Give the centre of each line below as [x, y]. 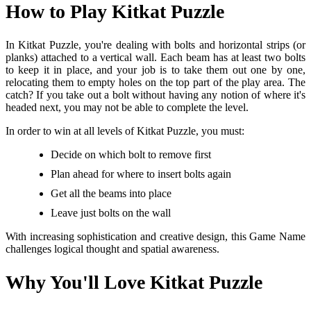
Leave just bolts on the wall [111, 213]
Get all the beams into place [111, 194]
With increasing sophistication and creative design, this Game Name [155, 237]
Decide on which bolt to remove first [131, 155]
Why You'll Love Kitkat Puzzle [134, 283]
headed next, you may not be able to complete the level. [127, 108]
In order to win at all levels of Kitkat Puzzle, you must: [125, 131]
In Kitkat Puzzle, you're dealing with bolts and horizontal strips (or [155, 45]
